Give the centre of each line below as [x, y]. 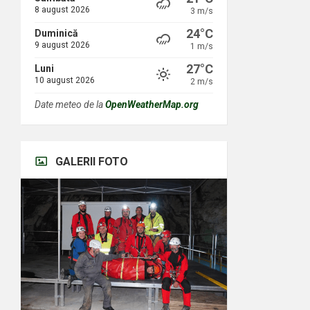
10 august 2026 [65, 80]
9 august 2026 [62, 45]
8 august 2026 [62, 10]
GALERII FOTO [92, 162]
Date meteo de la [70, 104]
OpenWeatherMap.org [152, 104]
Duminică [56, 33]
